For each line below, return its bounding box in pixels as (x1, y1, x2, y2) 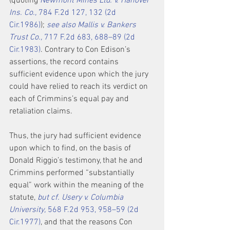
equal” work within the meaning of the (9, 180, 146, 190)
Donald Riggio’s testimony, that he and (9, 156, 145, 166)
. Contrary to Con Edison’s (41, 45, 132, 55)
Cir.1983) (9, 45, 41, 55)
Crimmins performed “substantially (9, 168, 136, 178)
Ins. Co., (9, 8, 36, 18)
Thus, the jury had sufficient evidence (9, 131, 143, 141)
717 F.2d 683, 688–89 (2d (42, 32, 137, 43)
